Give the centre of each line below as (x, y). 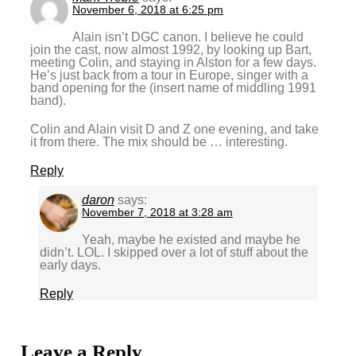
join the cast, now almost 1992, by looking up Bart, (171, 49)
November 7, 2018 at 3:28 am (157, 213)
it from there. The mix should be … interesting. (159, 141)
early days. (70, 265)
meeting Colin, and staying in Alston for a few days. (174, 62)
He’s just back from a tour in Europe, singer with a (170, 75)
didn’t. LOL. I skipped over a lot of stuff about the (174, 253)
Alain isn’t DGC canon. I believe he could (188, 37)
